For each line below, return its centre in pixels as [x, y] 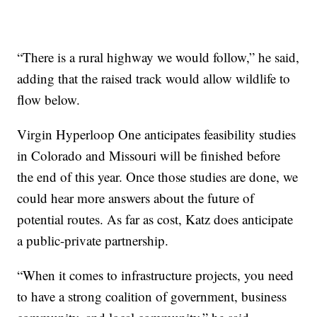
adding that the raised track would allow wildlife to [154, 79]
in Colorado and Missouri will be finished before [149, 156]
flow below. [51, 100]
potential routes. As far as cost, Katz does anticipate [155, 219]
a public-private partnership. [95, 241]
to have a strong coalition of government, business [152, 296]
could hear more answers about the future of [136, 198]
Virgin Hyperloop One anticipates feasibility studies [157, 134]
